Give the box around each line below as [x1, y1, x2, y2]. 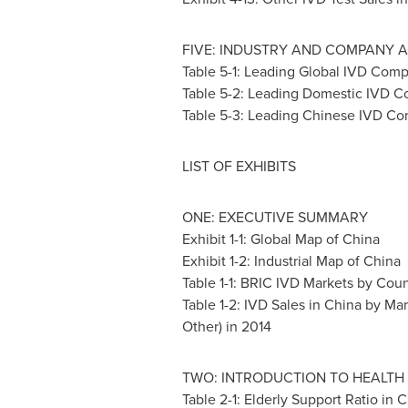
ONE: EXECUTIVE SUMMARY [181, 207, 368, 228]
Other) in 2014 [181, 316, 271, 337]
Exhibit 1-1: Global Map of [181, 229, 342, 250]
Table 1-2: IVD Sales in [181, 294, 324, 315]
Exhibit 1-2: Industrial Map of [181, 250, 363, 271]
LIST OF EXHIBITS [181, 156, 296, 177]
